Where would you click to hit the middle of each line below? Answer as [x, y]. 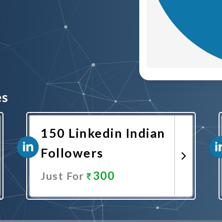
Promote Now [102, 203]
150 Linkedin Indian [103, 133]
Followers [72, 153]
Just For [64, 176]
